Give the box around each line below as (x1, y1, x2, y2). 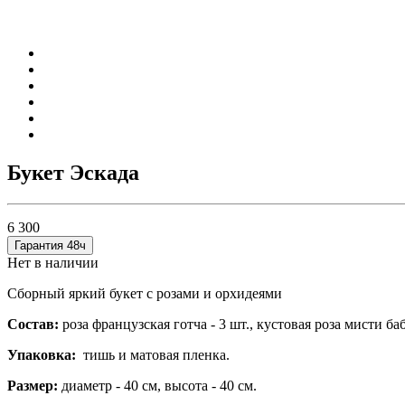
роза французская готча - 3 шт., (62, 316, 257, 332)
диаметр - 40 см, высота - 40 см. (58, 377, 257, 393)
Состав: (7, 316, 59, 332)
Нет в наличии (7, 254, 99, 270)
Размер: (7, 377, 58, 393)
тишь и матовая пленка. (76, 346, 230, 363)
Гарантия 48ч (14, 238, 86, 252)
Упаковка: (7, 346, 76, 363)
